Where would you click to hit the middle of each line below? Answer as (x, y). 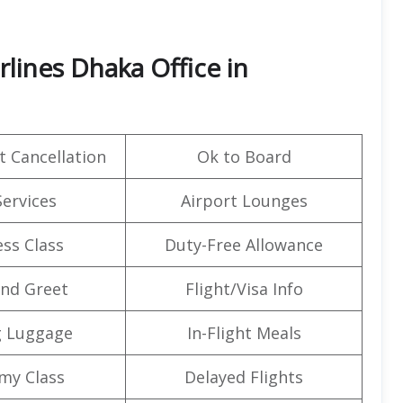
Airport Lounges (244, 200)
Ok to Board (244, 156)
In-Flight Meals (244, 332)
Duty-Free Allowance (244, 244)
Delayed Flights (244, 376)
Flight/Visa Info (244, 288)
